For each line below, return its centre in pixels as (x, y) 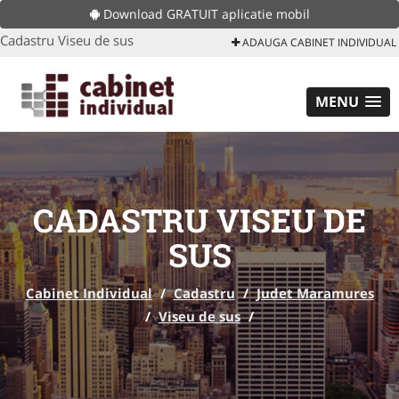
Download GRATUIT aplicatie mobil (204, 14)
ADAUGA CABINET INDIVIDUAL (318, 42)
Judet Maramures (315, 293)
